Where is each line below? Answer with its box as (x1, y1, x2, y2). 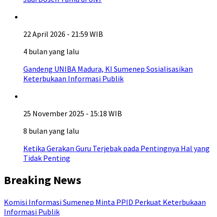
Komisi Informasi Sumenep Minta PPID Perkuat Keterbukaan (4, 197, 206, 207)
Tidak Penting (23, 153, 70, 163)
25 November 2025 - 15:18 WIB (23, 108, 122, 118)
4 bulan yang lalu (23, 46, 79, 56)
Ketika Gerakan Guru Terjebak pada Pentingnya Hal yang (23, 143, 210, 153)
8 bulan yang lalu (23, 126, 79, 136)
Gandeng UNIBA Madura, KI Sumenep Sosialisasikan (23, 64, 193, 74)
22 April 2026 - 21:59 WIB (23, 29, 103, 39)
